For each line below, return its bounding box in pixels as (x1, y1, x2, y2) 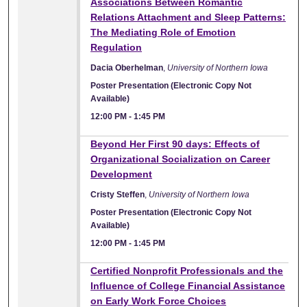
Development (90, 168, 153, 180)
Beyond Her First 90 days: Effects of (90, 138, 260, 149)
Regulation (90, 41, 143, 53)
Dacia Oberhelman (90, 62, 164, 73)
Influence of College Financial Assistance (90, 280, 286, 291)
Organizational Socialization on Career (90, 153, 271, 164)
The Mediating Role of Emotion (90, 26, 236, 38)
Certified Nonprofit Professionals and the (90, 265, 284, 276)
